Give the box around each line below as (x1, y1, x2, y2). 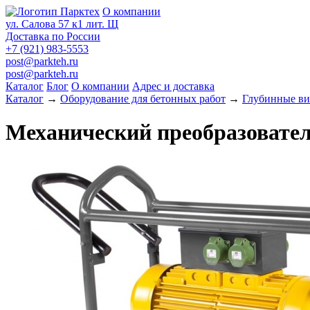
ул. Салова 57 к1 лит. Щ (6, 18, 118, 30)
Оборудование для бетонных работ (60, 93, 226, 104)
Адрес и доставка (132, 80, 215, 92)
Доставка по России (6, 30, 100, 42)
